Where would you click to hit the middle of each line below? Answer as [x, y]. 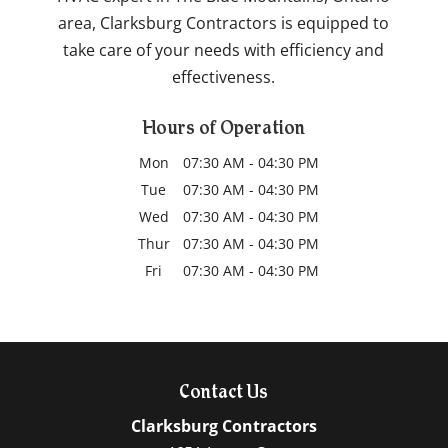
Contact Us [224, 394]
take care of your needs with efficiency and [224, 50]
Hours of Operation [223, 130]
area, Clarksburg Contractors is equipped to [224, 23]
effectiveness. [224, 77]
